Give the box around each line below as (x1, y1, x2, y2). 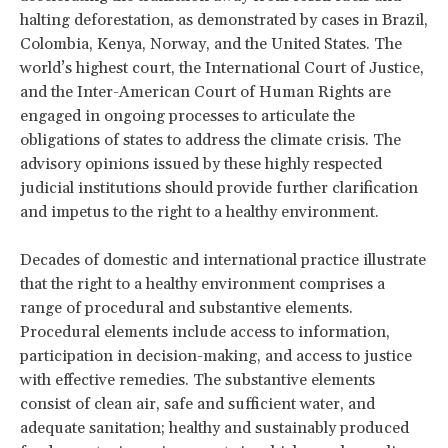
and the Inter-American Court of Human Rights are (20, 81, 391, 102)
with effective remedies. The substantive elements (20, 369, 375, 390)
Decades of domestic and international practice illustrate (20, 249, 426, 270)
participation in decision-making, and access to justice (20, 345, 412, 366)
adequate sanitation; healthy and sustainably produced (20, 417, 409, 438)
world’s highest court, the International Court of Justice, (20, 57, 424, 78)
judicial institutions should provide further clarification (20, 177, 418, 198)
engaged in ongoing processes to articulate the (20, 105, 355, 126)
